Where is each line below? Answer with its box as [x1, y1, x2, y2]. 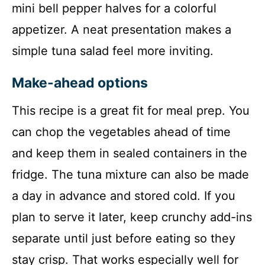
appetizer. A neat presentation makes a [12, 22, 231, 37]
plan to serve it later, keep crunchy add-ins [12, 210, 252, 225]
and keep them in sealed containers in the [12, 146, 247, 161]
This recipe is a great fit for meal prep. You [12, 104, 250, 118]
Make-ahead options [12, 75, 148, 92]
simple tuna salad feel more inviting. [12, 44, 214, 59]
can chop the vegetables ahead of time [12, 125, 231, 140]
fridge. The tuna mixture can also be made [12, 167, 249, 182]
